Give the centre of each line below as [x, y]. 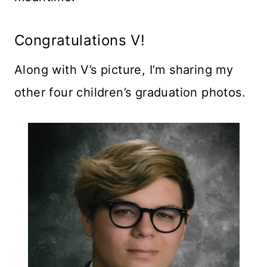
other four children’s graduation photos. [130, 92]
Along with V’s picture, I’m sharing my [124, 69]
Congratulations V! [80, 40]
